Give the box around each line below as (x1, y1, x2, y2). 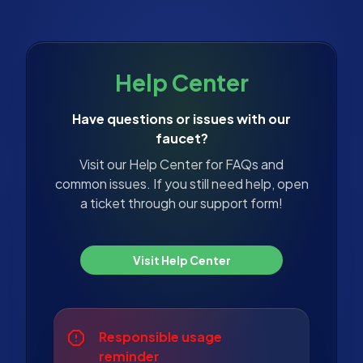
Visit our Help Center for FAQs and (79, 155, 284, 173)
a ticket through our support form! (80, 194, 283, 211)
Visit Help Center (133, 252, 232, 267)
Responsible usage (99, 327, 222, 345)
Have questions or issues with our (72, 109, 291, 127)
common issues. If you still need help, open (54, 174, 309, 192)
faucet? (155, 129, 208, 147)
